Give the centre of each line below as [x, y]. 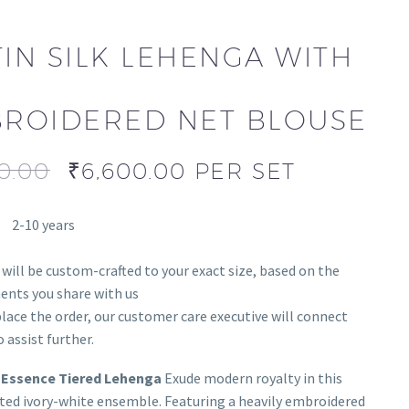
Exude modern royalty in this [252, 378]
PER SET [245, 171]
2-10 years [43, 225]
